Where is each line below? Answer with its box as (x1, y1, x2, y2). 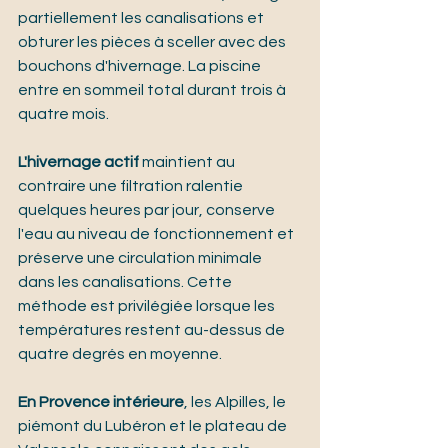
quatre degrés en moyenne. (18, 346, 222, 363)
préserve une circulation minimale (18, 250, 265, 267)
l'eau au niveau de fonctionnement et (18, 226, 297, 243)
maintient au (139, 154, 238, 171)
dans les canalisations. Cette (18, 274, 235, 291)
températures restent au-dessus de (18, 322, 288, 339)
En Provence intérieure (18, 394, 184, 411)
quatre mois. (18, 106, 109, 123)
